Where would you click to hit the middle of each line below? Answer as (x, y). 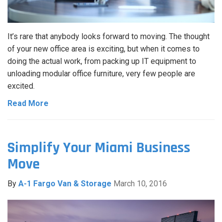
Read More (28, 103)
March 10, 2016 (140, 183)
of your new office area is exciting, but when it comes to (104, 49)
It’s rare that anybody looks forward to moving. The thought (109, 36)
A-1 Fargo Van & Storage (65, 183)
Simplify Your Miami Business (99, 147)
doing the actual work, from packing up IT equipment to (102, 61)
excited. (21, 86)
